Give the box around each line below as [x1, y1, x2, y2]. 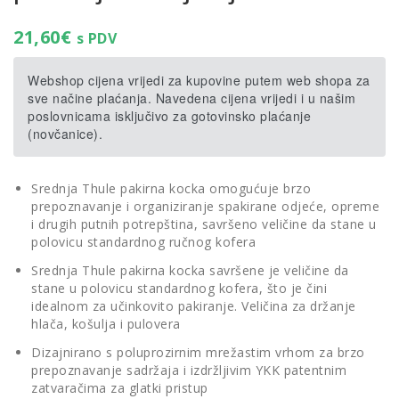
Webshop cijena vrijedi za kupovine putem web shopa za [28, 71, 370, 90]
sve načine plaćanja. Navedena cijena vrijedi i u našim [28, 89, 355, 108]
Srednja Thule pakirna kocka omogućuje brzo [31, 180, 311, 198]
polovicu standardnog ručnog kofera [31, 233, 256, 251]
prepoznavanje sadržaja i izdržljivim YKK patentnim [31, 362, 346, 379]
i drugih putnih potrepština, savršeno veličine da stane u [31, 216, 377, 233]
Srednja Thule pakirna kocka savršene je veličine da [31, 262, 349, 280]
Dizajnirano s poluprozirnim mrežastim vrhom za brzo [31, 344, 365, 362]
